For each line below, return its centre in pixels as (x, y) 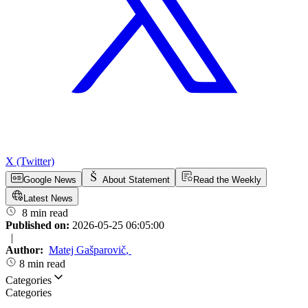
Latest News (48, 199)
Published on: (39, 225)
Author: (26, 250)
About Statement (136, 180)
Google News (50, 180)
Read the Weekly (227, 180)
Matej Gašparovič (87, 250)
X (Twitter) (30, 162)
